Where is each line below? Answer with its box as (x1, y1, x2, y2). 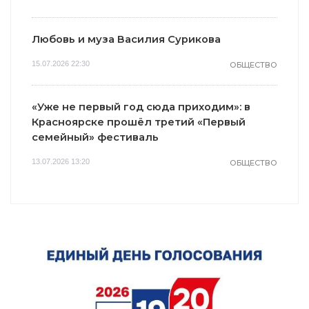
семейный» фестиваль (32, 130, 159, 143)
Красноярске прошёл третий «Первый (32, 115, 246, 128)
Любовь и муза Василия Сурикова (32, 32, 221, 46)
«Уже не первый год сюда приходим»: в (32, 100, 250, 113)
